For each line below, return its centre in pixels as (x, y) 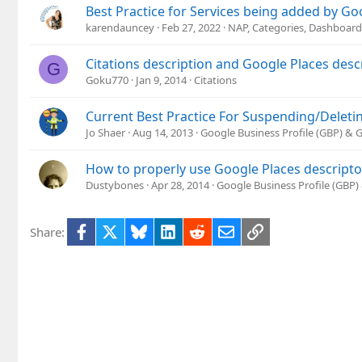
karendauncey (120, 27)
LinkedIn (200, 230)
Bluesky (168, 230)
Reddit (223, 230)
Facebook (115, 230)
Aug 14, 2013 (163, 132)
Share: (47, 232)
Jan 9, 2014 (161, 80)
